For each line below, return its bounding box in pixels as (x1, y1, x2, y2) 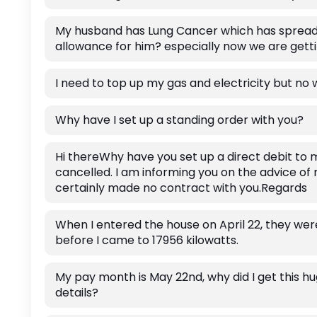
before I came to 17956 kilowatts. (54, 232, 238, 249)
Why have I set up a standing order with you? (54, 112, 304, 129)
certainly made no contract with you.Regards (54, 180, 307, 197)
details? (54, 284, 98, 301)
